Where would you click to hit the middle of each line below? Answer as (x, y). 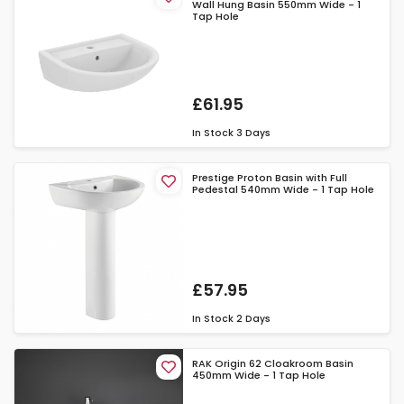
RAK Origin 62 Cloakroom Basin (273, 363)
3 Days (254, 133)
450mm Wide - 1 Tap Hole (259, 375)
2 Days (254, 318)
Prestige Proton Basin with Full (270, 178)
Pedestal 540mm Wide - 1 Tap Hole (284, 190)
